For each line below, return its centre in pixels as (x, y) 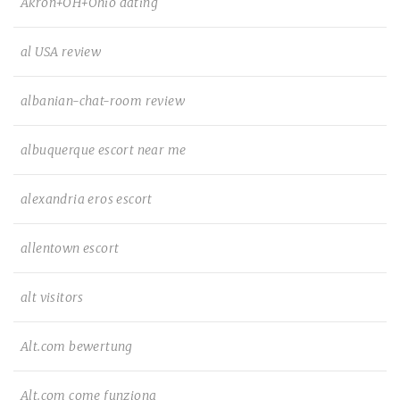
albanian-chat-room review (103, 101)
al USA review (61, 52)
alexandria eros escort (87, 199)
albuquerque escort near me (104, 150)
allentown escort (70, 248)
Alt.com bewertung (77, 346)
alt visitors (52, 297)
